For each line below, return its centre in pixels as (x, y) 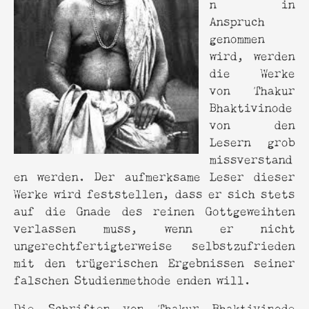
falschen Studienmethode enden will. (132, 279)
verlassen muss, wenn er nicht (154, 227)
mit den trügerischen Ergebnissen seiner (154, 261)
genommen (237, 37)
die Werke (252, 72)
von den (252, 123)
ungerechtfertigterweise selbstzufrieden (154, 244)
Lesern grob (252, 141)
